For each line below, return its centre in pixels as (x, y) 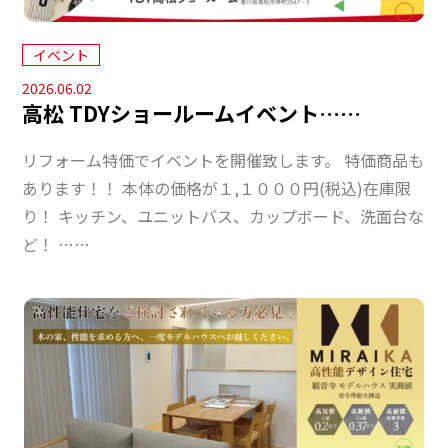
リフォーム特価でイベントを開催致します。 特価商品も (223, 160)
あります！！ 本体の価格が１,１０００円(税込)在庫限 (217, 188)
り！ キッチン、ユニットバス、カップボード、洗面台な (223, 216)
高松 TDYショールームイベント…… (192, 113)
